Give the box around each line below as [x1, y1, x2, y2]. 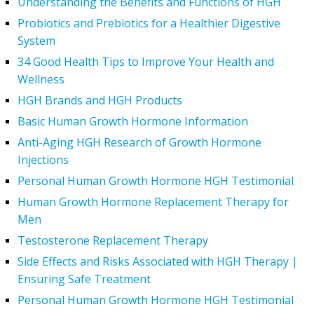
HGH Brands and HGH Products [18, 92, 182, 108]
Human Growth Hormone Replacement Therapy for [18, 193, 289, 210]
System [18, 32, 55, 48]
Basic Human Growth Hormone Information [18, 113, 248, 129]
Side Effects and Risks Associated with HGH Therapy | [18, 253, 298, 269]
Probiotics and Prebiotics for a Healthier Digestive [18, 15, 280, 31]
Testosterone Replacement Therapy [18, 232, 208, 248]
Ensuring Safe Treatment [18, 271, 151, 287]
